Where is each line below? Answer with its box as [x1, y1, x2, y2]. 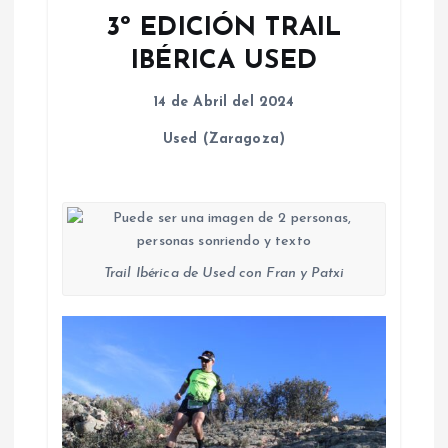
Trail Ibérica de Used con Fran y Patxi [103, 266, 345, 282]
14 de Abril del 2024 [153, 94, 295, 110]
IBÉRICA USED [131, 48, 317, 76]
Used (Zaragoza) [162, 131, 286, 147]
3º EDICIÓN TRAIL [106, 15, 342, 43]
